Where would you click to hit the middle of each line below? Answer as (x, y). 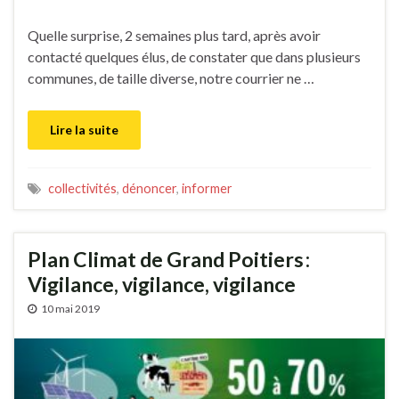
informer (207, 189)
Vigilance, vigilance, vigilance (162, 285)
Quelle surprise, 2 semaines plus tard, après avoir (174, 36)
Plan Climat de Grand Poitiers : (169, 260)
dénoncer (149, 189)
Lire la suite (84, 130)
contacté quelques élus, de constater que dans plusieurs (194, 57)
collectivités (82, 189)
